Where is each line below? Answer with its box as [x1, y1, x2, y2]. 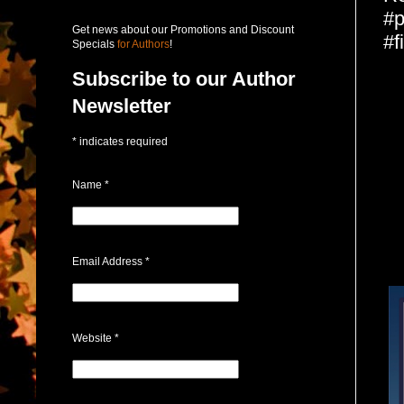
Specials [72, 37, 115, 50]
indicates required [77, 134, 168, 148]
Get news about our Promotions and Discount [72, 23, 294, 36]
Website [72, 331, 115, 344]
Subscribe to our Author [72, 67, 296, 90]
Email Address [72, 254, 145, 268]
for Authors [115, 37, 170, 50]
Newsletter [72, 94, 171, 117]
